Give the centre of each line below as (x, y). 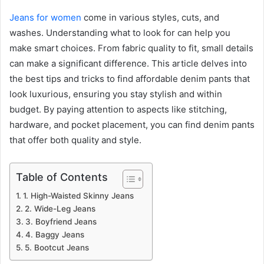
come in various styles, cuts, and (150, 17)
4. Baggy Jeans (55, 234)
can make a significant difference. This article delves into (128, 63)
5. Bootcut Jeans (57, 247)
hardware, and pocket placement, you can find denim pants (132, 124)
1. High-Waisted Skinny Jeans (78, 195)
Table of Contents (62, 177)
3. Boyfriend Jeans (61, 221)
